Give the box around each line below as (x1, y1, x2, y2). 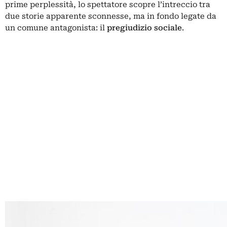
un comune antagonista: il (5, 23, 107, 32)
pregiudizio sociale (107, 23, 182, 32)
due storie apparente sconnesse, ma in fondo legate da (5, 11, 216, 21)
